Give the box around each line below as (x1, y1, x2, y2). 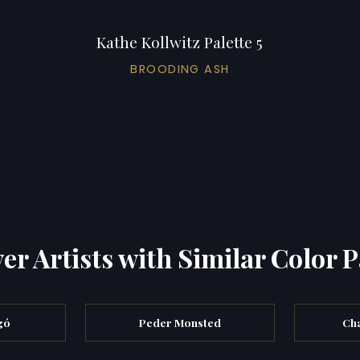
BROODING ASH (130, 60, 230, 77)
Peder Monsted (138, 314, 221, 329)
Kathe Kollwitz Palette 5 (96, 31, 264, 52)
